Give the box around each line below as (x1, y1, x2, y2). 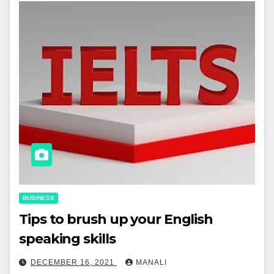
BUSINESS (23, 194, 54, 202)
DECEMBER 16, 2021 (31, 258, 117, 267)
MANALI (136, 258, 167, 267)
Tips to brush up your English (19, 211, 213, 228)
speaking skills (19, 231, 116, 248)
